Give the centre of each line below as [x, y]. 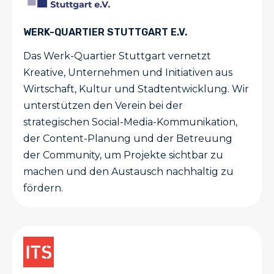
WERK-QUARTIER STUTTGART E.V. [105, 32]
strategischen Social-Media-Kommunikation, [130, 122]
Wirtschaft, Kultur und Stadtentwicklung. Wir [136, 89]
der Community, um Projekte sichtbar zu [123, 155]
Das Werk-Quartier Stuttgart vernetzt [117, 56]
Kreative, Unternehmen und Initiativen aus [128, 73]
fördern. [43, 188]
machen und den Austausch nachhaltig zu [128, 172]
